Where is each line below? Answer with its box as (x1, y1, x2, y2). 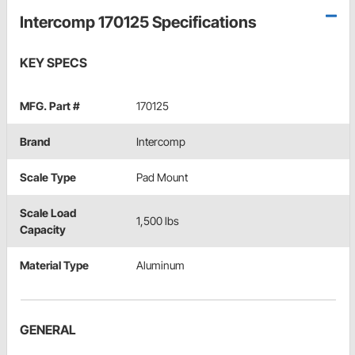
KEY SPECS (20, 55, 87, 71)
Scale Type (20, 170, 76, 185)
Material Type (20, 258, 89, 273)
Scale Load (20, 206, 76, 220)
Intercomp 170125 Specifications (20, 13, 257, 32)
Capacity (20, 223, 66, 237)
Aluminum (136, 258, 185, 273)
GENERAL (20, 322, 76, 338)
